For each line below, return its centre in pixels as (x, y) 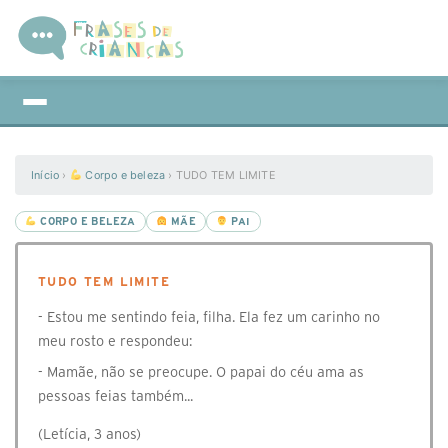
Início (45, 175)
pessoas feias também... (115, 396)
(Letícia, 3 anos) (89, 434)
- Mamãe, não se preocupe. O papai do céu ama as (201, 372)
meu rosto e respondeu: (115, 341)
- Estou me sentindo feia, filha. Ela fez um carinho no (209, 317)
